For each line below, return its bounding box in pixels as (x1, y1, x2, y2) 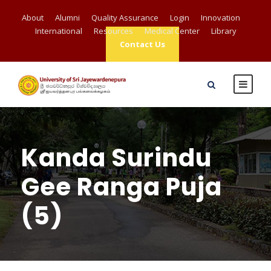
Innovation (200, 12, 240, 23)
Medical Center (144, 25, 200, 36)
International (34, 25, 82, 36)
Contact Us (120, 39, 165, 50)
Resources (93, 25, 133, 36)
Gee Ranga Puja (21, 170, 222, 204)
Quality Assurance (91, 12, 158, 23)
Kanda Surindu (21, 141, 212, 175)
